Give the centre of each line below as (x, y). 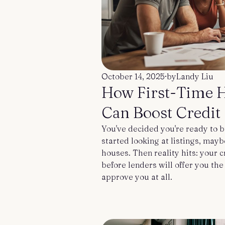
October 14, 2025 (133, 76)
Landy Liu (195, 76)
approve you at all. (137, 177)
